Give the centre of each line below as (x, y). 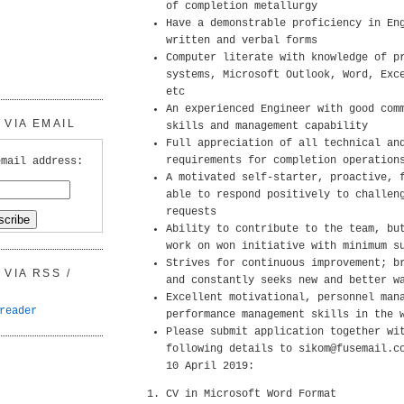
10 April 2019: (210, 366)
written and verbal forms (242, 41)
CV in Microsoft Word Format (251, 394)
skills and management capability (267, 126)
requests (191, 212)
